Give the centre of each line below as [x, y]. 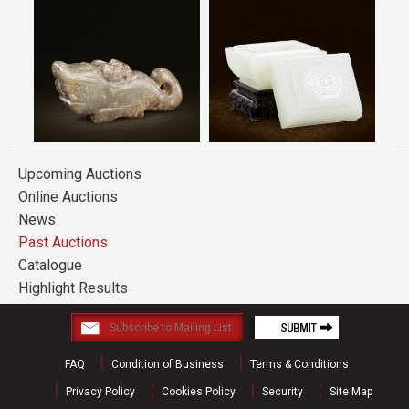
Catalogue [50, 265]
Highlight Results [73, 288]
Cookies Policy [198, 392]
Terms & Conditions [299, 364]
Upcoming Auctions [80, 174]
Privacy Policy [100, 392]
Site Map [351, 392]
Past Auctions [63, 242]
